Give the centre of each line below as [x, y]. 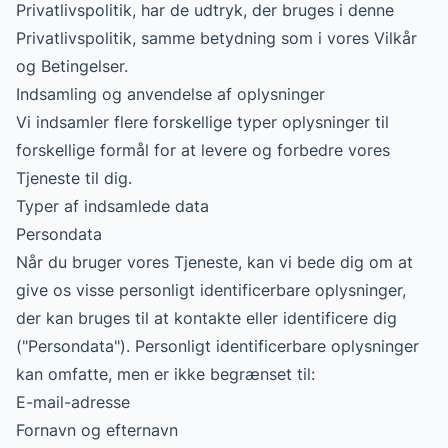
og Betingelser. [72, 66]
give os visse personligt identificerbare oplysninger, [211, 290]
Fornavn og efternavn [97, 430]
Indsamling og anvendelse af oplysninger [170, 94]
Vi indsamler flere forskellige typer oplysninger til [202, 122]
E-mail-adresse [73, 402]
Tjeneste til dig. [74, 178]
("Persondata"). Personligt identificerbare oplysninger [217, 346]
